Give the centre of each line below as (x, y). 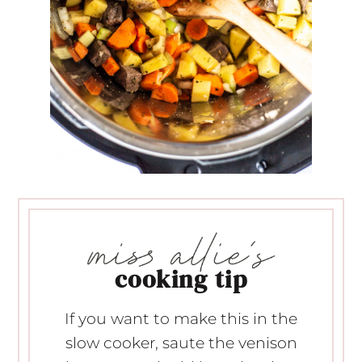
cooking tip (181, 280)
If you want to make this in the (181, 319)
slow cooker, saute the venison (181, 343)
